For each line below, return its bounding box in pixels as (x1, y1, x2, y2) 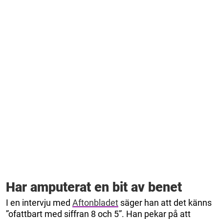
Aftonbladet (72, 197, 118, 208)
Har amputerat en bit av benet (6, 179, 182, 196)
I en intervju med (6, 197, 72, 208)
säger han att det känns (118, 197, 212, 208)
